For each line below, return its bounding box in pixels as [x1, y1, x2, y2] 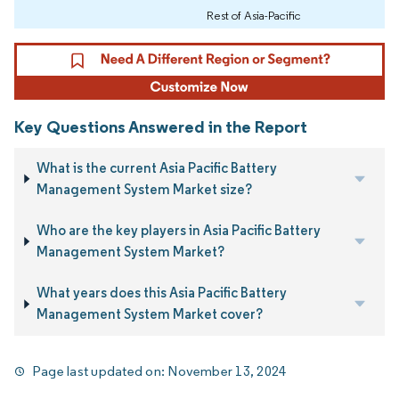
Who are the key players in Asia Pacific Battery [36, 222, 321, 240]
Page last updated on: [32, 362, 168, 379]
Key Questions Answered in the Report [14, 115, 307, 137]
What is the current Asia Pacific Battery [36, 159, 277, 176]
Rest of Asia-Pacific [207, 7, 301, 24]
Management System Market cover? [36, 305, 263, 323]
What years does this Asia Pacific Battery [36, 284, 287, 302]
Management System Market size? [36, 180, 252, 198]
